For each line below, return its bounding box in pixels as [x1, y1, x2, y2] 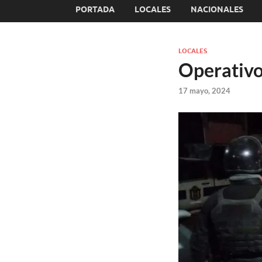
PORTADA [75, 4, 115, 14]
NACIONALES [191, 4, 243, 14]
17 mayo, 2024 [178, 86, 230, 96]
